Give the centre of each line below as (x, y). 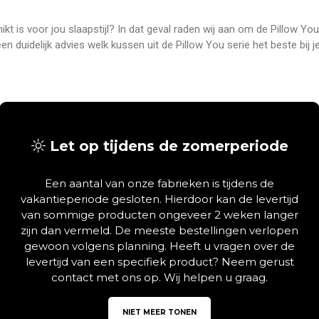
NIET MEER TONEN (159, 312)
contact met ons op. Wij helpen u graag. (159, 277)
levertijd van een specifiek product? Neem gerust (159, 261)
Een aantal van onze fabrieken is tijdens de (159, 183)
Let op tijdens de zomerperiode (167, 146)
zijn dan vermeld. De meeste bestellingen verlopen (159, 230)
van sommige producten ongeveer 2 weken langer (159, 214)
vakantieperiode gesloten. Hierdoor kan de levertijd (159, 199)
